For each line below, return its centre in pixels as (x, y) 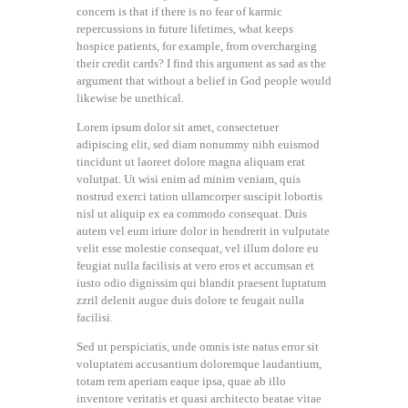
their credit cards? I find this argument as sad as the (201, 63)
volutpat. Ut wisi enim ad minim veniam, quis (189, 178)
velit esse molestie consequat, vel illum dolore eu (198, 248)
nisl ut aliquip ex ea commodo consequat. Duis (192, 213)
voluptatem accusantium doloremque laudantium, (199, 363)
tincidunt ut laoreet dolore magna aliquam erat (191, 161)
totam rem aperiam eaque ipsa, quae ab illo (181, 381)
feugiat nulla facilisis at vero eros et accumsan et (195, 265)
